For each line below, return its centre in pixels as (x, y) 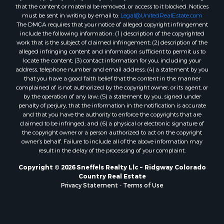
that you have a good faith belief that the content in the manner (112, 76)
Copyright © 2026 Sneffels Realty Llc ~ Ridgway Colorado (112, 165)
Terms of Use (143, 183)
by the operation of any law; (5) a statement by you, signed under (112, 94)
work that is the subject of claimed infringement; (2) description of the (112, 40)
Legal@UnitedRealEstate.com (161, 13)
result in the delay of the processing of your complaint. (112, 148)
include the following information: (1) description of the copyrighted (112, 31)
